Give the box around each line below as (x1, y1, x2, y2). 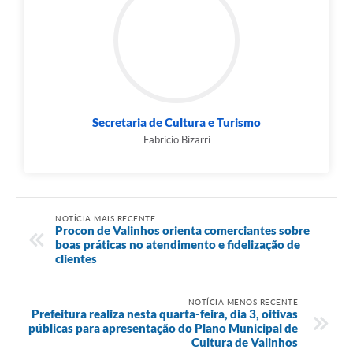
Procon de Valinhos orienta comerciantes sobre (55, 222, 310, 237)
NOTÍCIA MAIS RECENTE (55, 213, 155, 223)
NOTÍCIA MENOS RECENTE (188, 296, 298, 307)
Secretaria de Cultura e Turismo (92, 114, 261, 129)
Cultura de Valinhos (191, 334, 298, 349)
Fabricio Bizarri (143, 132, 210, 146)
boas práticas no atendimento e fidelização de (55, 236, 300, 251)
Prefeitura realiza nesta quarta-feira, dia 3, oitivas (32, 306, 298, 321)
